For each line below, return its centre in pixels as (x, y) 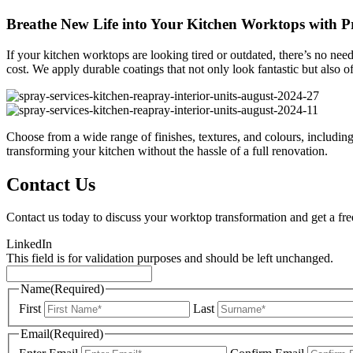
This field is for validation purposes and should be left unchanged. (170, 258)
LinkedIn (29, 244)
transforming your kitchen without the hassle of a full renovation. (167, 150)
